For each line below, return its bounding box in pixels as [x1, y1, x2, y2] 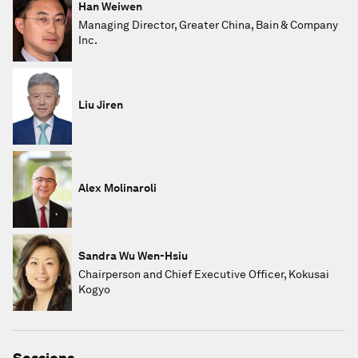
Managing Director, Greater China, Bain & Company [78, 18, 338, 31]
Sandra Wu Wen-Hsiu [78, 249, 188, 262]
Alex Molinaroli [78, 181, 157, 194]
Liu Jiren [78, 97, 123, 111]
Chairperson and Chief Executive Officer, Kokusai [78, 267, 329, 280]
